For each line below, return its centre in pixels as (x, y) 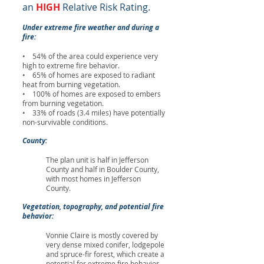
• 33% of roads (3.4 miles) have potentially (94, 113)
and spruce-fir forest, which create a (105, 254)
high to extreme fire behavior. (71, 65)
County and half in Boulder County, (103, 169)
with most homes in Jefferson (93, 179)
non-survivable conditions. (65, 122)
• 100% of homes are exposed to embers (92, 94)
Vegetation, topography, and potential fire (93, 207)
